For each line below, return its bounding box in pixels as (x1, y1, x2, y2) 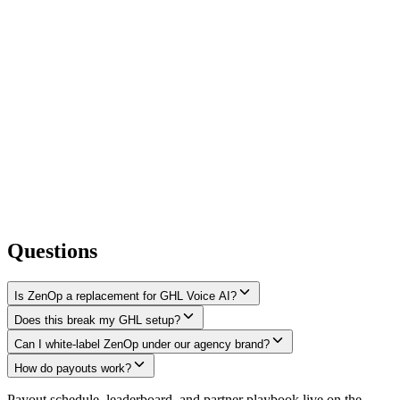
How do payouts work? (14, 361, 131, 375)
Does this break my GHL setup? (14, 312, 180, 327)
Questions (7, 238, 97, 262)
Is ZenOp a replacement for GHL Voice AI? (14, 288, 237, 303)
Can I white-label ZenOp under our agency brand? (14, 337, 270, 351)
